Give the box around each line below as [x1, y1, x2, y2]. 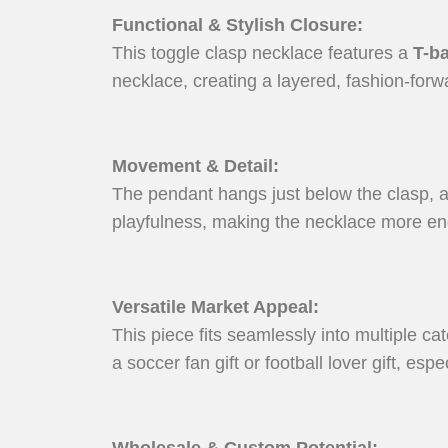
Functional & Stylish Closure [112, 15, 357, 36]
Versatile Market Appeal [112, 297, 313, 318]
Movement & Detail [112, 156, 273, 177]
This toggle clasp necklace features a [112, 43, 413, 64]
